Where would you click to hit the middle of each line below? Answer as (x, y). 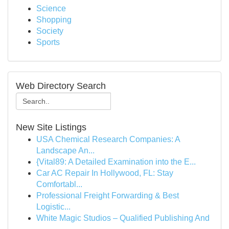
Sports (48, 42)
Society (50, 31)
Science (51, 8)
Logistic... (53, 207)
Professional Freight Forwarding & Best (108, 196)
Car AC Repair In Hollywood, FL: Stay (105, 173)
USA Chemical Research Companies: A (108, 139)
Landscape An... (65, 151)
